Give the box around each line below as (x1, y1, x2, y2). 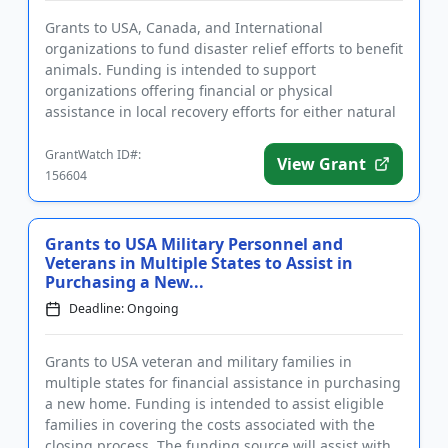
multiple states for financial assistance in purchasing (45, 373, 401, 392)
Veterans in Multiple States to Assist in (45, 252, 353, 274)
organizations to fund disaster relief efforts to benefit (45, 39, 403, 58)
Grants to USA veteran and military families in (45, 352, 352, 371)
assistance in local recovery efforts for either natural (45, 102, 396, 121)
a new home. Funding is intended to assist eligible (45, 394, 384, 413)
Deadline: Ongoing (69, 300, 179, 317)
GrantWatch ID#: (45, 146, 141, 163)
